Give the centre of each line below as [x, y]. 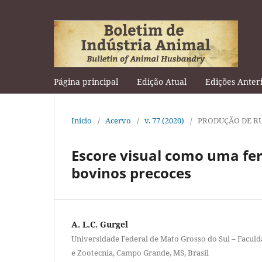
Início [82, 120]
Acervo [118, 120]
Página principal [86, 81]
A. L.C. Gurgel [100, 224]
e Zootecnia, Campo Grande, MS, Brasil [140, 252]
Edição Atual [162, 81]
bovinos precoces [131, 173]
